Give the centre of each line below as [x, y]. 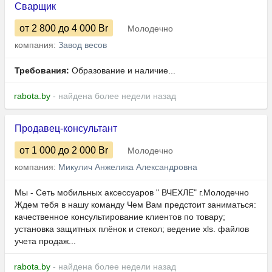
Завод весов [83, 45]
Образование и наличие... [122, 71]
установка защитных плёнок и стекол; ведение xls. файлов [132, 229]
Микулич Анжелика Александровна [128, 167]
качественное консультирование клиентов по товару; [120, 217]
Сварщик [35, 7]
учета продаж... [45, 241]
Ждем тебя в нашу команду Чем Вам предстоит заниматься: [135, 205]
